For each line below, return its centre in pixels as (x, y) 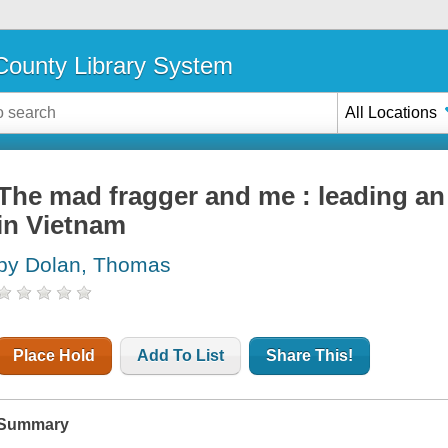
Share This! (310, 356)
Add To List (181, 356)
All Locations (391, 112)
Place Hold (54, 356)
